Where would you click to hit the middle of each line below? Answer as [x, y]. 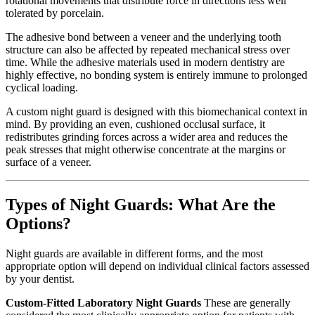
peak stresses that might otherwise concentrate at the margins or [146, 150]
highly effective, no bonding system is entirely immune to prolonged [156, 75]
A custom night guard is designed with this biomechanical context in [156, 112]
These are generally [246, 303]
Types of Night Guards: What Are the [141, 205]
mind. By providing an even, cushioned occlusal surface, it [135, 124]
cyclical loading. [42, 88]
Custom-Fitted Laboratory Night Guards [103, 303]
